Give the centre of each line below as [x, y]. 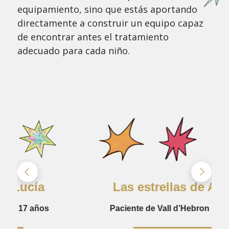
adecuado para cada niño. [73, 50]
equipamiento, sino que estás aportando [107, 9]
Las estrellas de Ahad [114, 187]
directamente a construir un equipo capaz [110, 23]
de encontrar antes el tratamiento [93, 37]
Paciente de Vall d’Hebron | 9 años [114, 208]
